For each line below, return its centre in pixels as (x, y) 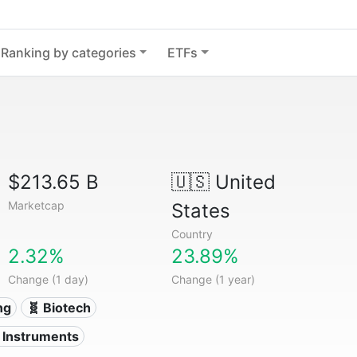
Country (192, 234)
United (242, 182)
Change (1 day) (49, 279)
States (200, 211)
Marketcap (37, 205)
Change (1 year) (213, 279)
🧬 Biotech (59, 308)
